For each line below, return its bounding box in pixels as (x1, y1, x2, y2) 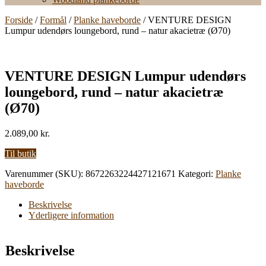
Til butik (5, 148, 36, 159)
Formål (40, 15, 66, 25)
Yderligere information (28, 210, 114, 220)
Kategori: (178, 168, 216, 179)
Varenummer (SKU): (5, 168, 85, 179)
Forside (5, 15, 33, 25)
